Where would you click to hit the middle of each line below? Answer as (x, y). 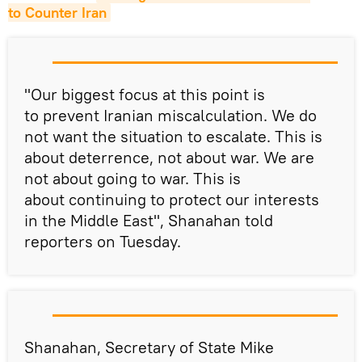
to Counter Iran (57, 13)
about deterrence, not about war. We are (169, 158)
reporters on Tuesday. (103, 242)
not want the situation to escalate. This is (173, 137)
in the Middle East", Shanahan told (149, 221)
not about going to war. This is (133, 179)
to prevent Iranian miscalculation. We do (170, 116)
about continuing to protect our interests (172, 200)
